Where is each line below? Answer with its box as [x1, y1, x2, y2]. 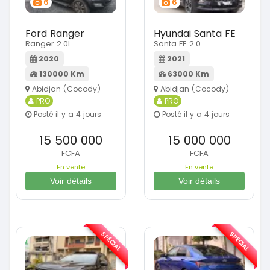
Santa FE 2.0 [154, 37, 201, 49]
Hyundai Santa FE [154, 26, 236, 40]
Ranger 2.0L [25, 37, 71, 49]
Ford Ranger [25, 26, 84, 40]
